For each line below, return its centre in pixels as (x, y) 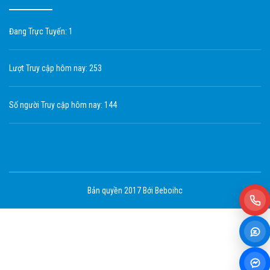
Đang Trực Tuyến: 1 (41, 31)
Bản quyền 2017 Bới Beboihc (135, 190)
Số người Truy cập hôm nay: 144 (63, 105)
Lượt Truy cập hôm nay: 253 (55, 68)
